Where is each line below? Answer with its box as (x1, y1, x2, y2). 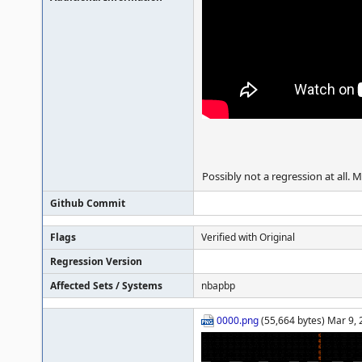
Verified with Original (201, 230, 295, 244)
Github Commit (50, 196, 125, 210)
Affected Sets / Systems (50, 279, 162, 293)
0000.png (217, 314, 259, 327)
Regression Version (50, 255, 142, 268)
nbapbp (201, 279, 235, 293)
